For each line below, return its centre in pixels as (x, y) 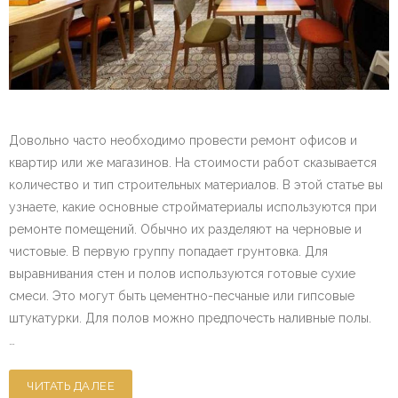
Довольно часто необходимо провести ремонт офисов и (183, 141)
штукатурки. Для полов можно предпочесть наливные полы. (190, 318)
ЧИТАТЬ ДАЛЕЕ (71, 386)
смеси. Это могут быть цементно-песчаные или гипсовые (182, 296)
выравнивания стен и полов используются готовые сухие (182, 274)
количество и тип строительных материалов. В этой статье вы (196, 185)
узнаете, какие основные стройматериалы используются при (193, 207)
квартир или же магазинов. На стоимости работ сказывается (193, 163)
